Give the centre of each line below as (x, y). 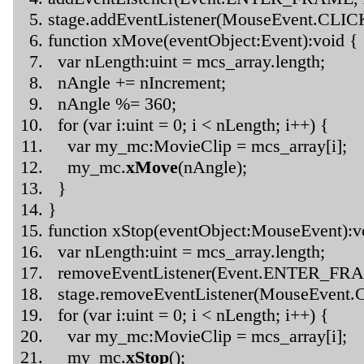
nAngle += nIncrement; (137, 82)
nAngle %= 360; (112, 103)
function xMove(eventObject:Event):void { (203, 40)
